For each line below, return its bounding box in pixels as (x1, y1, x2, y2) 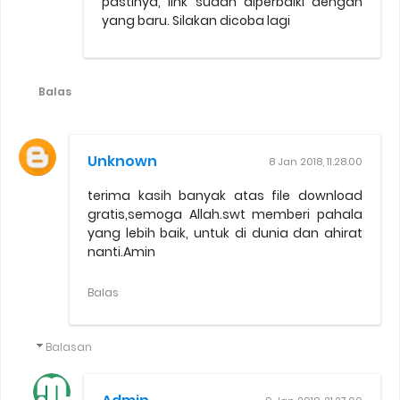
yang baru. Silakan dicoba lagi (102, 12, 290, 30)
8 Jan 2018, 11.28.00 (269, 154, 362, 170)
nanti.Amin (87, 243, 155, 262)
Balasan (46, 339, 93, 355)
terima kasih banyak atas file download (87, 187, 362, 205)
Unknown (87, 151, 157, 172)
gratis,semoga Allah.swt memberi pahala (87, 205, 362, 224)
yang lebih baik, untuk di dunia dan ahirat (87, 224, 362, 243)
